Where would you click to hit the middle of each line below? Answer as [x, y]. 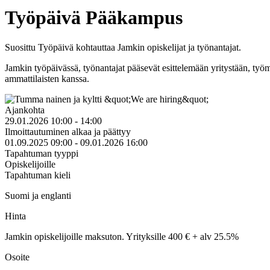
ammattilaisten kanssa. [47, 78]
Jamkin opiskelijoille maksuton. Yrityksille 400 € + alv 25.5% [122, 236]
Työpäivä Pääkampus [94, 18]
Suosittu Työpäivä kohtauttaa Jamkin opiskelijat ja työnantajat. [123, 47]
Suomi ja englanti [38, 195]
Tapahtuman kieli [38, 175]
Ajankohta [25, 110]
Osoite [17, 257]
